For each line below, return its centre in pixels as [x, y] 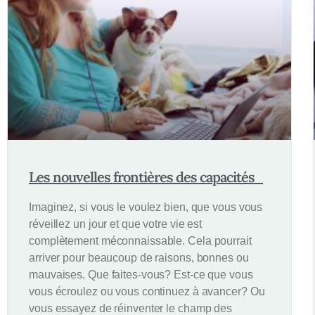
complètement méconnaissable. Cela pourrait [140, 241]
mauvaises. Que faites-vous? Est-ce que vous [141, 275]
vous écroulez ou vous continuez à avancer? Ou [147, 292]
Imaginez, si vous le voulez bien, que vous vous [146, 207]
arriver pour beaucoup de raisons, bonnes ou [139, 258]
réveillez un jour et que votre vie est [116, 224]
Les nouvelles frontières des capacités [146, 177]
